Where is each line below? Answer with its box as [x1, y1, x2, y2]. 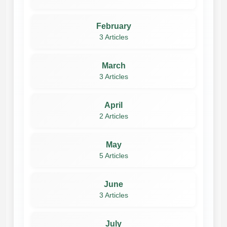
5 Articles [99, 152, 128, 160]
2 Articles [99, 112, 128, 120]
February [96, 21, 131, 30]
